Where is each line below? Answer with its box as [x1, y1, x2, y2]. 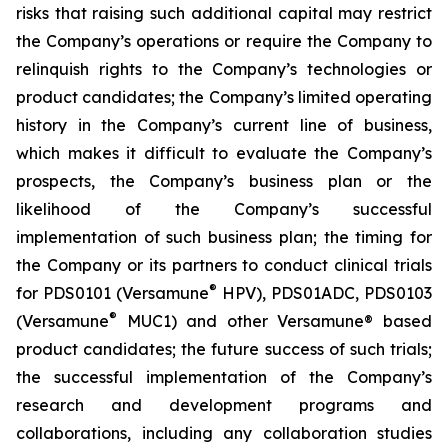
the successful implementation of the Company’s [16, 367, 432, 387]
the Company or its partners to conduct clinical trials [16, 255, 432, 275]
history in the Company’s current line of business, [16, 115, 432, 135]
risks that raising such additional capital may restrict [16, 3, 432, 23]
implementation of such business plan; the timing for [16, 227, 432, 247]
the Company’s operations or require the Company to [16, 31, 432, 51]
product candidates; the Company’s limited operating [16, 87, 432, 107]
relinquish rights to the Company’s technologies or [16, 59, 432, 79]
